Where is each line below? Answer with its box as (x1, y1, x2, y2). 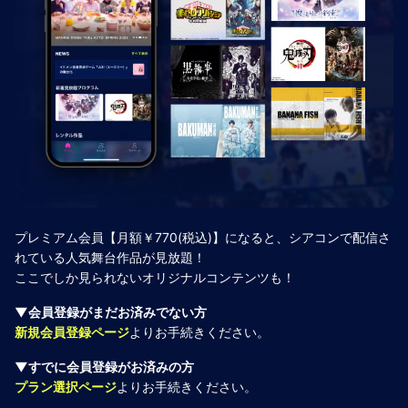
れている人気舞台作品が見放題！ (15, 249, 206, 265)
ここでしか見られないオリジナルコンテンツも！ (15, 269, 295, 285)
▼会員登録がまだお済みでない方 (15, 303, 207, 320)
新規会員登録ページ (15, 323, 129, 340)
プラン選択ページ (15, 378, 117, 394)
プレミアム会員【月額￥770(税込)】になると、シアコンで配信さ (15, 229, 391, 245)
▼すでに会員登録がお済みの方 (15, 358, 194, 374)
